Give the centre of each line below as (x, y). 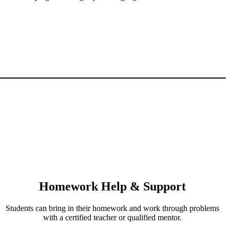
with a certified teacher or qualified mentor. (112, 217)
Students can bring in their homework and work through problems (112, 208)
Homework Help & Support (112, 186)
